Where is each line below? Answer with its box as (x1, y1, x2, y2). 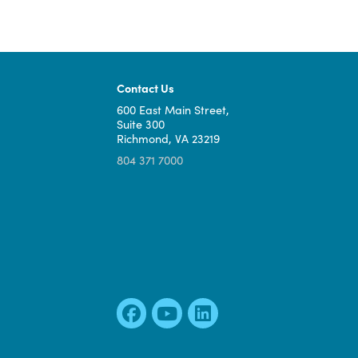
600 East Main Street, (129, 272, 255, 290)
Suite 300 (129, 288, 183, 306)
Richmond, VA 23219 (129, 304, 244, 322)
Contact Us (129, 248, 193, 266)
